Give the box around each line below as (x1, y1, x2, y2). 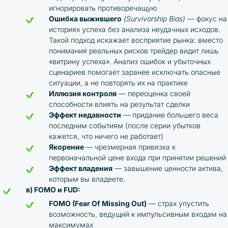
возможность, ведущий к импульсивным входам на (49, 210, 227, 218)
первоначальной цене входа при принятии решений (49, 153, 226, 162)
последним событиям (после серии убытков (49, 121, 201, 130)
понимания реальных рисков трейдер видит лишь (49, 46, 219, 55)
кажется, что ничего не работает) (49, 132, 163, 140)
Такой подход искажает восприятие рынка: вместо (49, 36, 223, 44)
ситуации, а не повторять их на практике (49, 78, 188, 87)
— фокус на (185, 14, 227, 23)
